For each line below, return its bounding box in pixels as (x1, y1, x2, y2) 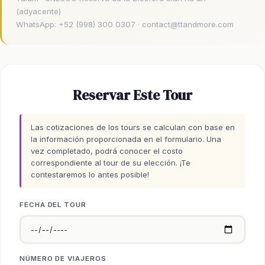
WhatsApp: (16, 19, 59, 29)
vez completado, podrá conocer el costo (31, 146, 183, 156)
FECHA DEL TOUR (20, 200, 86, 209)
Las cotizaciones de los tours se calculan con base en (31, 122, 235, 132)
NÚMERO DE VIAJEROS (20, 254, 106, 263)
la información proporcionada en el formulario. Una (31, 134, 221, 144)
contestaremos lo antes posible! (31, 169, 149, 179)
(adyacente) (16, 6, 61, 16)
